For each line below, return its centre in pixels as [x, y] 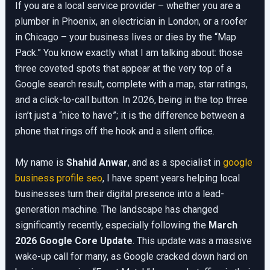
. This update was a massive [192, 240]
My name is [40, 162]
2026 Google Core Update [74, 240]
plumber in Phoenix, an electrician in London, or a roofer [131, 21]
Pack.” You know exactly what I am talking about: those [129, 53]
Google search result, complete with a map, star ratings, [131, 84]
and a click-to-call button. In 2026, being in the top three [131, 100]
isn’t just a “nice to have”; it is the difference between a [130, 115]
